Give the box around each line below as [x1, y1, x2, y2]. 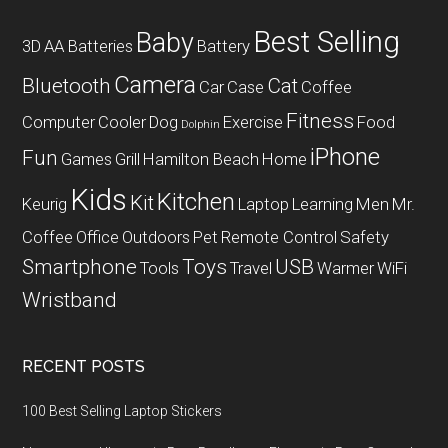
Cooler [98, 112, 147, 132]
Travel [230, 258, 273, 278]
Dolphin [181, 118, 221, 131]
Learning [292, 194, 354, 214]
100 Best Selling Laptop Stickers [22, 403, 223, 419]
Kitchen [157, 188, 236, 216]
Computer [22, 112, 96, 132]
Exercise [223, 112, 284, 132]
